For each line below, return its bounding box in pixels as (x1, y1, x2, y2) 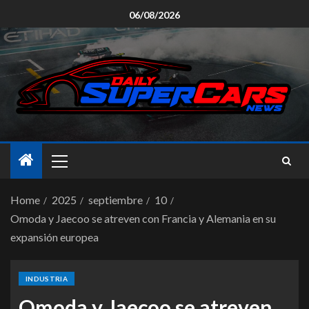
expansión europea (10, 230, 99, 243)
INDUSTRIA (26, 275, 68, 283)
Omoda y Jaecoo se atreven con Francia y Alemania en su (10, 212, 276, 225)
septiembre (88, 193, 143, 206)
